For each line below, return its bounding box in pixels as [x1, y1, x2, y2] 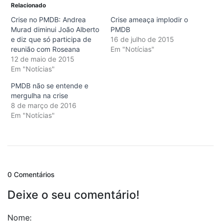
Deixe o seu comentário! [7, 187, 140, 202]
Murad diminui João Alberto [11, 25, 99, 34]
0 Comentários [7, 170, 55, 179]
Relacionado [11, 1, 46, 9]
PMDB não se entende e [11, 81, 88, 90]
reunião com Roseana [11, 44, 80, 53]
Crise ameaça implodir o [110, 15, 188, 24]
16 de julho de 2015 [110, 35, 174, 43]
